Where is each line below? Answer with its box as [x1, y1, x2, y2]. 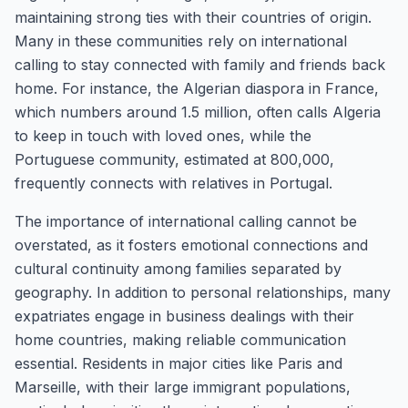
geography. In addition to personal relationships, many [15, 283, 391, 301]
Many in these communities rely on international [15, 32, 347, 50]
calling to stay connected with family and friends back [15, 56, 385, 74]
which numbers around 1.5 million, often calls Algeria [15, 103, 381, 121]
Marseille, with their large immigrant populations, [15, 378, 351, 396]
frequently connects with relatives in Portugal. [15, 174, 332, 192]
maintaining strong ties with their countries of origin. [15, 8, 372, 26]
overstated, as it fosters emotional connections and [15, 236, 368, 254]
